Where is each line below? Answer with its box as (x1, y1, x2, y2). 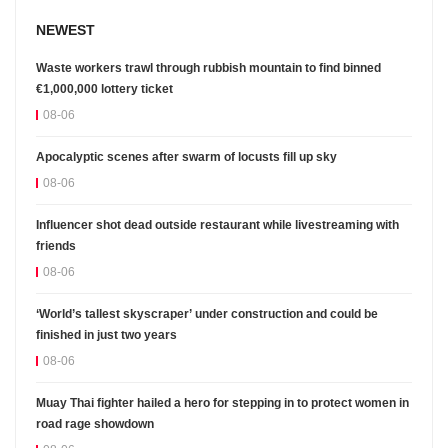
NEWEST (36, 22, 95, 39)
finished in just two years (36, 328, 177, 343)
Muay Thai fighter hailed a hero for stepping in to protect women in (36, 396, 409, 411)
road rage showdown (36, 417, 154, 432)
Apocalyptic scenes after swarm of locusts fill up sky (36, 150, 337, 165)
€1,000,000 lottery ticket (36, 82, 173, 97)
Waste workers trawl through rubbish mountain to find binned (36, 61, 381, 76)
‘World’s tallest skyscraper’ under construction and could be (36, 307, 378, 322)
